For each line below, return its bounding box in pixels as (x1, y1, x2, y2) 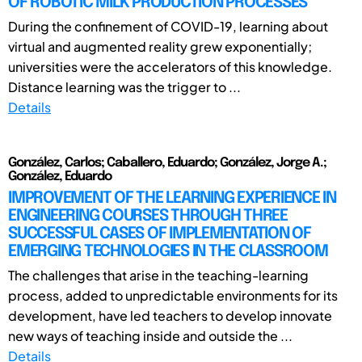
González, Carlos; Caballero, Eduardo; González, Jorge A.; (8, 155, 326, 170)
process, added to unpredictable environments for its (8, 286, 338, 304)
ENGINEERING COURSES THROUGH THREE (8, 207, 288, 225)
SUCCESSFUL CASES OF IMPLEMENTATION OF (8, 225, 311, 242)
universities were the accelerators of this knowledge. (8, 57, 332, 75)
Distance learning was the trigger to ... (8, 78, 241, 95)
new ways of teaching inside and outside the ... (8, 326, 293, 344)
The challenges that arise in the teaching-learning (8, 266, 309, 284)
